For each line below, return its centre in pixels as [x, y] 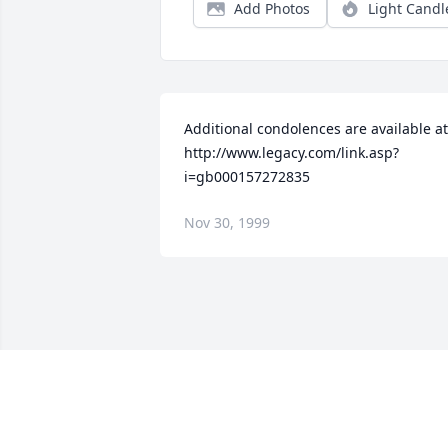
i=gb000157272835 [247, 177]
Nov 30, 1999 [227, 223]
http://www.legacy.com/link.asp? [291, 153]
